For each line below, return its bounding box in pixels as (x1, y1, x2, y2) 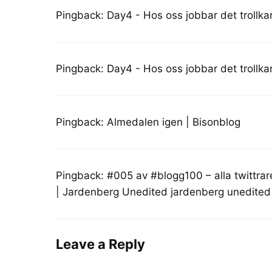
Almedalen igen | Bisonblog (107, 116, 240, 129)
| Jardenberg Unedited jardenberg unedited (56, 186, 271, 199)
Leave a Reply (56, 236, 145, 252)
